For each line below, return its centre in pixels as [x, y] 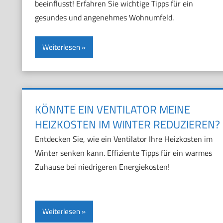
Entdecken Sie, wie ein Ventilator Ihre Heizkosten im [123, 139]
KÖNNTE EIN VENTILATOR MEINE [112, 110]
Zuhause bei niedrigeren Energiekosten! [102, 167]
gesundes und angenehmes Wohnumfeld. [104, 18]
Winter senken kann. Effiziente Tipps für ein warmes [123, 153]
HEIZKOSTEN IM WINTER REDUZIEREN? [127, 125]
